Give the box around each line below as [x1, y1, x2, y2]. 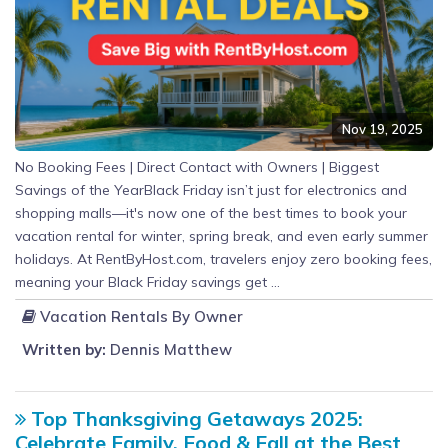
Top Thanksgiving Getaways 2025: [26, 405, 363, 431]
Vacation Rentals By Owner [36, 306, 243, 326]
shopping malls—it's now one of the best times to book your [15, 203, 407, 222]
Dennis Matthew [106, 339, 232, 359]
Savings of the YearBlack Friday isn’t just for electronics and [15, 180, 407, 199]
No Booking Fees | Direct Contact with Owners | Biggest [15, 157, 379, 176]
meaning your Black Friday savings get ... [15, 272, 280, 291]
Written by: [22, 339, 106, 359]
